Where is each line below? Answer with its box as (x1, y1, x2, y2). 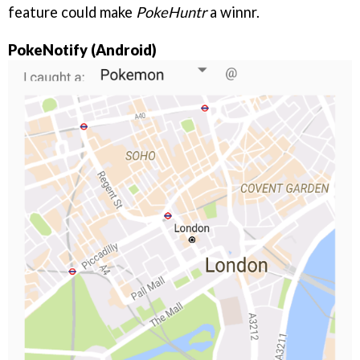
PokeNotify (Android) (8, 40, 157, 59)
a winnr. (207, 3, 260, 22)
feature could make (8, 3, 136, 22)
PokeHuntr (136, 3, 207, 22)
